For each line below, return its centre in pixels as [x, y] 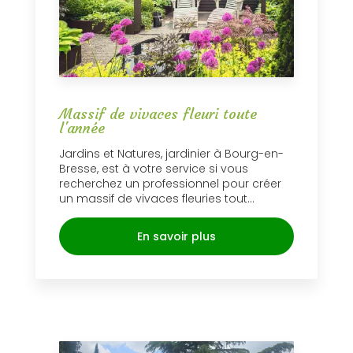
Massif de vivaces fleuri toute [158, 114]
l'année [82, 128]
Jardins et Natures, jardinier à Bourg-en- [171, 154]
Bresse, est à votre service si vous [154, 169]
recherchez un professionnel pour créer [170, 184]
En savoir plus [176, 237]
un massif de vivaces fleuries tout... [157, 199]
